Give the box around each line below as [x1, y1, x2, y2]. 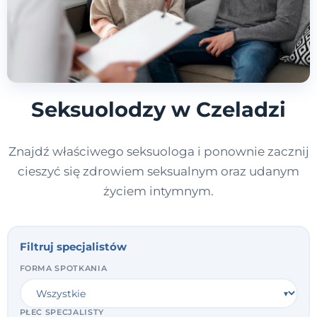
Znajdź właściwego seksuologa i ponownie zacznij [8, 144, 309, 159]
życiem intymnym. [103, 184, 214, 199]
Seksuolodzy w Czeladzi [31, 97, 286, 122]
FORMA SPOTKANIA [19, 263, 108, 274]
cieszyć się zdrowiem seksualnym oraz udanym [18, 164, 299, 179]
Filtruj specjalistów [19, 240, 127, 254]
